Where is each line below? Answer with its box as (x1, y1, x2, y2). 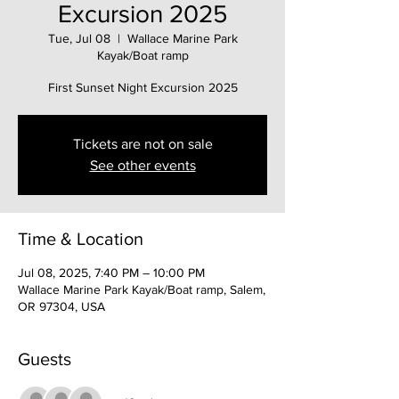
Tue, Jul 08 (47, 31, 110, 45)
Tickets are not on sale (72, 136, 213, 151)
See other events (89, 158, 196, 173)
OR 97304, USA (18, 299, 105, 313)
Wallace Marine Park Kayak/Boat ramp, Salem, (18, 282, 265, 297)
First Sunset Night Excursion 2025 (47, 80, 238, 94)
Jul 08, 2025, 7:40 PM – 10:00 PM (18, 265, 205, 280)
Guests (18, 349, 71, 369)
